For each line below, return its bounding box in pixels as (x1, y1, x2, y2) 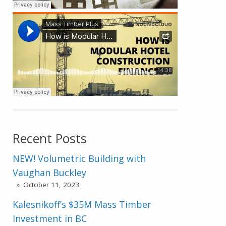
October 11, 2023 (23, 180, 79, 190)
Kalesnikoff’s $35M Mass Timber (13, 198, 152, 210)
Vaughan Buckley (13, 166, 87, 179)
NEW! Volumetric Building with (13, 152, 146, 165)
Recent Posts (13, 130, 87, 147)
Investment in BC (13, 212, 87, 224)
